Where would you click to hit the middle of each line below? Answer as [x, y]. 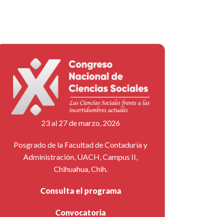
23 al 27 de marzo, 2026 [80, 123]
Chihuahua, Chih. [80, 169]
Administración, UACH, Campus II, [80, 157]
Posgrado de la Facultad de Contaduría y [80, 145]
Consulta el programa [80, 191]
